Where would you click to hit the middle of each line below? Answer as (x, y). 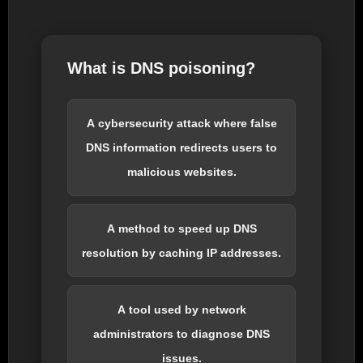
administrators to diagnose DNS (181, 333)
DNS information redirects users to (181, 147)
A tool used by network (181, 309)
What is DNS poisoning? (161, 68)
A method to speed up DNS (181, 228)
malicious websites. (181, 171)
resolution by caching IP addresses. (181, 252)
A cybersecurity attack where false (181, 123)
